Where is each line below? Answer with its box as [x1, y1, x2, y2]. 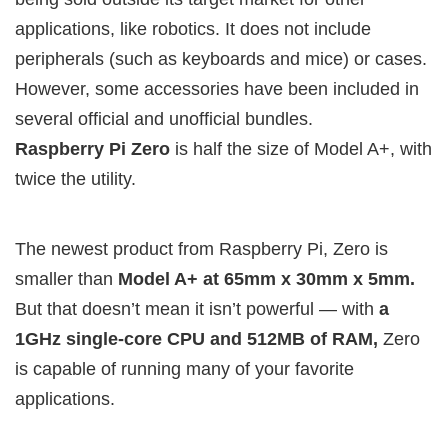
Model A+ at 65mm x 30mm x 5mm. [118, 269, 415, 290]
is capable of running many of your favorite [15, 359, 354, 380]
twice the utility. [15, 169, 136, 190]
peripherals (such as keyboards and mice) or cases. [15, 49, 427, 70]
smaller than [15, 269, 118, 290]
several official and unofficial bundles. [15, 109, 313, 130]
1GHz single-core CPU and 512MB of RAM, [15, 329, 378, 350]
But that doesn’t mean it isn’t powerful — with [15, 299, 379, 320]
